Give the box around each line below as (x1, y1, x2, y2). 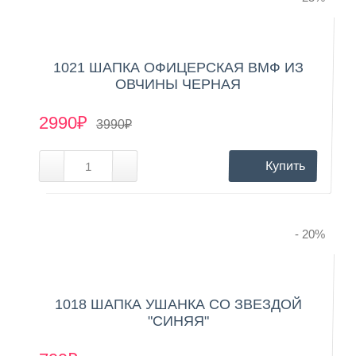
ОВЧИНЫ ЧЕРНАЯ (115, 75, 241, 92)
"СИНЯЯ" (147, 312, 209, 329)
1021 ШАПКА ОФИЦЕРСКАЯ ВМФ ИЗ (52, 59, 304, 75)
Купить (265, 158, 306, 172)
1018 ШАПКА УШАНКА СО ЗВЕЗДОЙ (54, 296, 302, 312)
